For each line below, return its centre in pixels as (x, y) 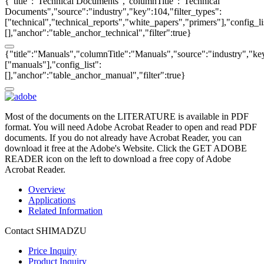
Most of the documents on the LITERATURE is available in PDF (127, 116)
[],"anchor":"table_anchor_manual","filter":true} (95, 75)
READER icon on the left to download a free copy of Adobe (118, 159)
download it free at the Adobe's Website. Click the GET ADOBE (126, 148)
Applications (52, 200)
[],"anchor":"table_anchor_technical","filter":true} (98, 32)
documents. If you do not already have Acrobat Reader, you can (123, 137)
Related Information (65, 210)
